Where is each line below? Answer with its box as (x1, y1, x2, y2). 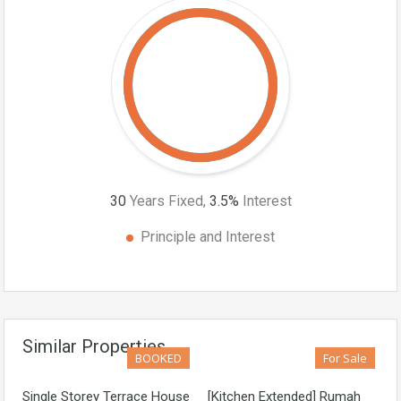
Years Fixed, (125, 192, 209, 209)
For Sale (323, 350, 367, 366)
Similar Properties (22, 336, 166, 357)
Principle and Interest (141, 228, 275, 245)
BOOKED (135, 350, 182, 366)
